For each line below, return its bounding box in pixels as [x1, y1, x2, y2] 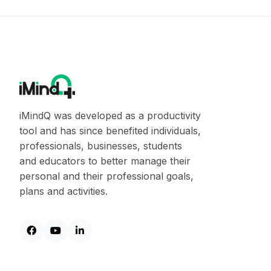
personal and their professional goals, [19, 170, 194, 183]
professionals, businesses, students [19, 140, 182, 152]
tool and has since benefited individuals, [19, 125, 201, 137]
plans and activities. [19, 185, 108, 198]
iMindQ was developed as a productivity [19, 109, 201, 122]
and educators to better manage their [19, 155, 191, 168]
